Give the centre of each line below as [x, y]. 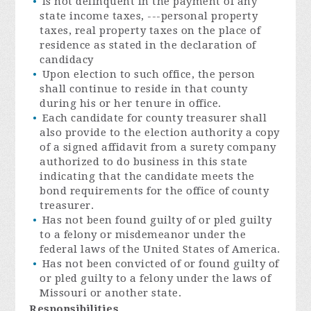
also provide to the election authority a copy [160, 132]
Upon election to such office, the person [149, 74]
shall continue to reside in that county [144, 89]
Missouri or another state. [111, 293]
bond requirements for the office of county [154, 191]
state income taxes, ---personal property [149, 16]
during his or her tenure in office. [132, 103]
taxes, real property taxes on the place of [150, 30]
